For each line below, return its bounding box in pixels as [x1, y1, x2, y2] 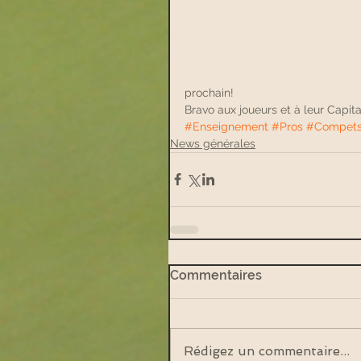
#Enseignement [185, 119, 268, 133]
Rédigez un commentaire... [184, 342, 350, 359]
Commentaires [170, 267, 262, 283]
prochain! [185, 85, 234, 99]
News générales [170, 136, 255, 150]
